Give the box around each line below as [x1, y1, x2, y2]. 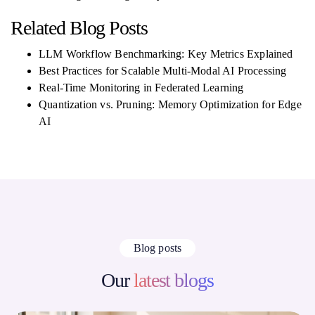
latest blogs [133, 269, 214, 291]
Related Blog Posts [11, 17, 148, 39]
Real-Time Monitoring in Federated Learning [39, 82, 244, 94]
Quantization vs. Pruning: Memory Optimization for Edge [39, 98, 302, 110]
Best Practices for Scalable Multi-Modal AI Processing [39, 65, 287, 77]
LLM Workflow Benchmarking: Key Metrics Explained [39, 48, 293, 60]
